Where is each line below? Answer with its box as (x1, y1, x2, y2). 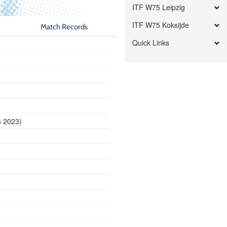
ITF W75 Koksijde (132, 20, 190, 30)
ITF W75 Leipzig (132, 2, 185, 12)
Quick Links (132, 37, 170, 48)
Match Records (41, 22, 88, 31)
